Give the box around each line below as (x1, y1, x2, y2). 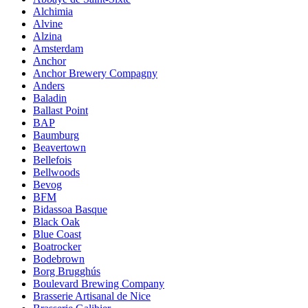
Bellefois (33, 153, 71, 166)
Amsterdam (33, 42, 83, 54)
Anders (33, 79, 65, 91)
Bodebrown (33, 252, 85, 265)
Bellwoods (33, 166, 80, 178)
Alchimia (33, 5, 73, 17)
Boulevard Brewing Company (33, 277, 164, 289)
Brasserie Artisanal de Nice (33, 289, 151, 302)
